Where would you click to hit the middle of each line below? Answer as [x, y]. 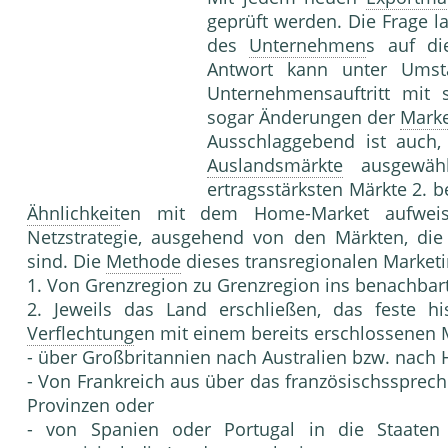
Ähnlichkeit [73, 213]
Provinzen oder [90, 405]
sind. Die [66, 261]
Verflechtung [80, 333]
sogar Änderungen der [303, 117]
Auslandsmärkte [275, 165]
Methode [143, 261]
